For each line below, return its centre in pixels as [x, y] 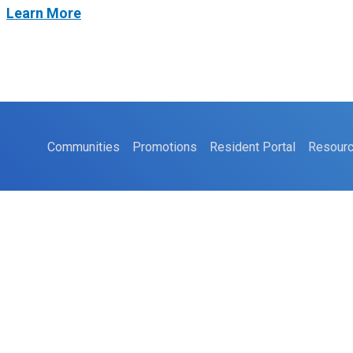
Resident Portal [253, 147]
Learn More [44, 13]
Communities [84, 147]
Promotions [165, 147]
